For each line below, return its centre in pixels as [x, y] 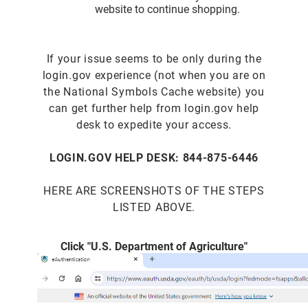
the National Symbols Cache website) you [154, 91]
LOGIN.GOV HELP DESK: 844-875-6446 [154, 157]
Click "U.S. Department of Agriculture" [154, 246]
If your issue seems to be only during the [154, 58]
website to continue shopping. [168, 9]
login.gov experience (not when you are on [154, 75]
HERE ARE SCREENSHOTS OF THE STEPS [154, 190]
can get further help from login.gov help [154, 108]
